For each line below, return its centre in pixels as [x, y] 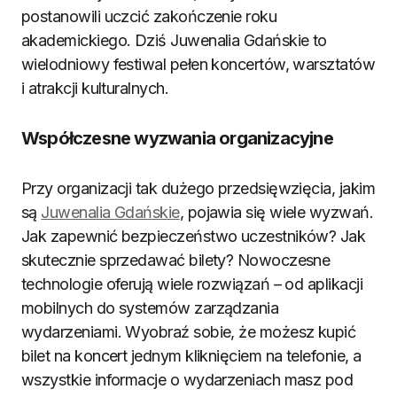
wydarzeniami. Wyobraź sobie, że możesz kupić [189, 332]
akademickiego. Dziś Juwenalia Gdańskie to [174, 40]
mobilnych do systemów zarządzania [150, 308]
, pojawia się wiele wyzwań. [276, 212]
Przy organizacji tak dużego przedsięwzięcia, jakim [198, 188]
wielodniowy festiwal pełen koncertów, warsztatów [198, 64]
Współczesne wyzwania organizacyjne [177, 138]
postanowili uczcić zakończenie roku [149, 16]
